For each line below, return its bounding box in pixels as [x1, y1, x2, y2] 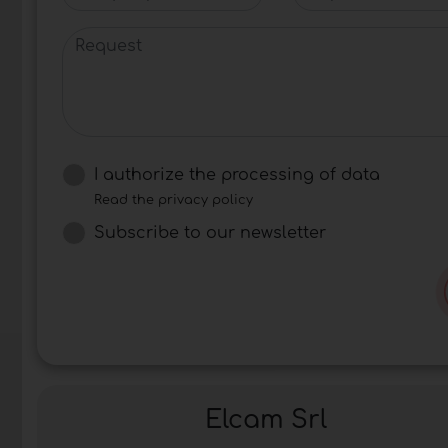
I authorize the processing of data [94, 165, 380, 184]
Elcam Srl [204, 405, 327, 434]
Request [61, 28, 128, 47]
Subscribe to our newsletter [94, 223, 326, 242]
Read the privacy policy [94, 192, 253, 207]
